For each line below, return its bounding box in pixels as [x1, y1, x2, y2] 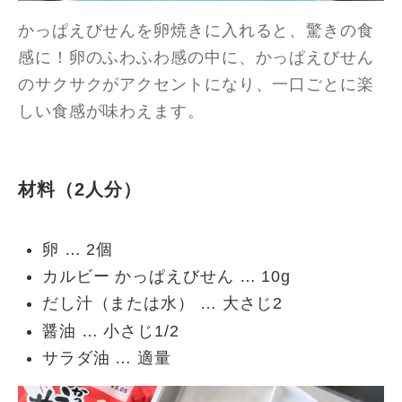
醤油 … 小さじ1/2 [41, 321, 179, 340]
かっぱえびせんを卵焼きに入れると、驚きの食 [18, 22, 374, 39]
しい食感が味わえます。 [18, 102, 205, 120]
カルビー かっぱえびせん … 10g [41, 267, 292, 286]
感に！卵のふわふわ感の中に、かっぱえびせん [18, 48, 374, 66]
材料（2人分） [18, 179, 142, 200]
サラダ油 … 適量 [41, 349, 171, 368]
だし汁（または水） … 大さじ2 [41, 294, 284, 313]
